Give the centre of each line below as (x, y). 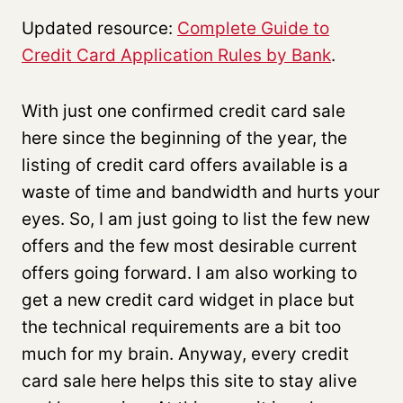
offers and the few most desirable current (189, 246)
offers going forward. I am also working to (189, 273)
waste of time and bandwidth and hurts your (201, 192)
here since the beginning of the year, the (184, 138)
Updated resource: (99, 28)
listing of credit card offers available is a (185, 165)
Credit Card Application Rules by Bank (176, 55)
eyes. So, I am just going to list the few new (196, 219)
